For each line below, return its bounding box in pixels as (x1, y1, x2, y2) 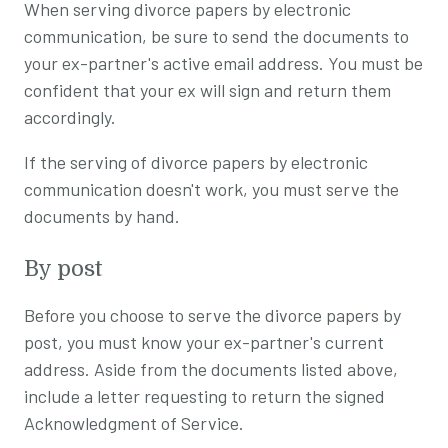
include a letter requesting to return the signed (24, 384, 385, 407)
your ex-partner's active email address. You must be (24, 51, 423, 74)
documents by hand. (24, 204, 180, 227)
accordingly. (24, 105, 116, 128)
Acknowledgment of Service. (24, 411, 244, 434)
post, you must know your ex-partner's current (24, 330, 384, 353)
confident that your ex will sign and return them (24, 78, 391, 101)
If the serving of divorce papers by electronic (24, 150, 368, 173)
